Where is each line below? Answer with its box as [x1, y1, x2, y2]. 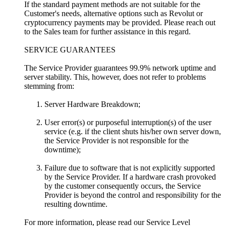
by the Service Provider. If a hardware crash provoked [44, 172, 216, 181]
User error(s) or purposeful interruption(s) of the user [44, 118, 211, 127]
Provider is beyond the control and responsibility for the [44, 190, 221, 199]
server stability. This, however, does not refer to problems [24, 72, 206, 81]
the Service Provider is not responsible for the [44, 136, 189, 145]
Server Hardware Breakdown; [44, 99, 140, 108]
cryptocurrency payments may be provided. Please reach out [24, 18, 215, 27]
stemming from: [24, 81, 78, 90]
